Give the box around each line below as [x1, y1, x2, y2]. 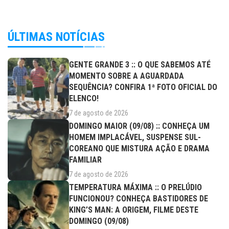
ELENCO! [69, 93, 99, 103]
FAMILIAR [69, 154, 102, 165]
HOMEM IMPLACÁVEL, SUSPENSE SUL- [69, 132, 201, 142]
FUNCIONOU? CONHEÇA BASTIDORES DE [69, 193, 208, 203]
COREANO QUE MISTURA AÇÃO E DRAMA [69, 143, 210, 153]
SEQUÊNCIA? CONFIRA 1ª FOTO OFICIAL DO [69, 82, 217, 92]
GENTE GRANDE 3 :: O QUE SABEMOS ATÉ [69, 59, 211, 70]
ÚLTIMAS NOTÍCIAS [8, 30, 105, 44]
